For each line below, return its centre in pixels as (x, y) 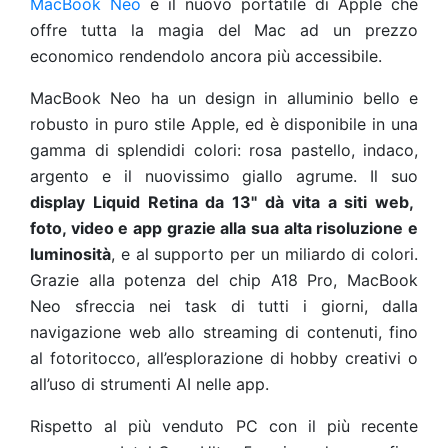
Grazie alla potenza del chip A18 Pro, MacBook (224, 280)
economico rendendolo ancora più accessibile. (206, 56)
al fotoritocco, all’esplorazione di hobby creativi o (224, 358)
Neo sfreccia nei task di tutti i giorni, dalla (224, 306)
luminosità (70, 254)
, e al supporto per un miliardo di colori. (264, 254)
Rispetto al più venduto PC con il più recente (224, 426)
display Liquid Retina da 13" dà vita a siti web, (222, 202)
